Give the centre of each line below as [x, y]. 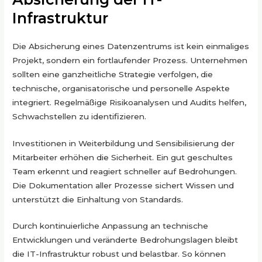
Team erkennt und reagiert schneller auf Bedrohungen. [125, 171]
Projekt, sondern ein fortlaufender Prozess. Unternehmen [130, 60]
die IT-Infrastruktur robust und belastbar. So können [119, 254]
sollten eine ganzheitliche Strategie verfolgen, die [113, 74]
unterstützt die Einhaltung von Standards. [98, 199]
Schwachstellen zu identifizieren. [80, 116]
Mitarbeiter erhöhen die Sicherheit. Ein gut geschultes [123, 157]
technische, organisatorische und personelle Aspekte [121, 88]
